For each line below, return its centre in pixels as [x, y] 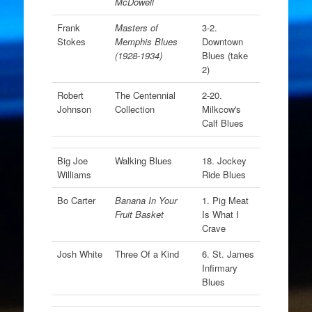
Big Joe [72, 161]
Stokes [71, 41]
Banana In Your [146, 200]
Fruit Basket [139, 214]
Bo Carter [76, 200]
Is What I [220, 214]
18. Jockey [224, 161]
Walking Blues [143, 161]
